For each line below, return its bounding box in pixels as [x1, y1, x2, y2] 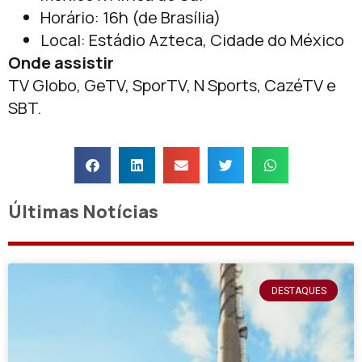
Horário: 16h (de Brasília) [40, 6, 221, 28]
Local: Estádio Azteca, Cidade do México [40, 29, 344, 51]
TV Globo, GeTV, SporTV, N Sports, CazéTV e [8, 74, 336, 96]
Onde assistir [8, 52, 114, 74]
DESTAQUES [271, 284, 326, 297]
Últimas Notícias [8, 200, 158, 225]
